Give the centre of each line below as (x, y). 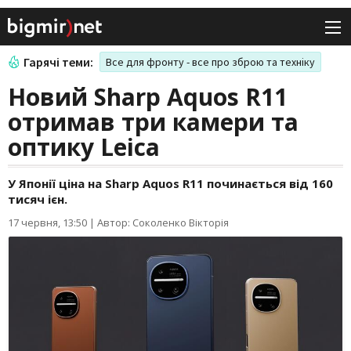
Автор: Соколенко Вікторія (163, 223)
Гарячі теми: (58, 62)
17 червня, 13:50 (47, 223)
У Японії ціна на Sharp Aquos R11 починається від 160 (170, 184)
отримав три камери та (153, 122)
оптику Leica (84, 147)
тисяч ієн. (38, 199)
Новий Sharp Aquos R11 (148, 97)
